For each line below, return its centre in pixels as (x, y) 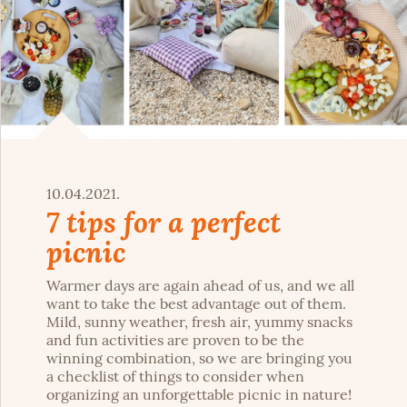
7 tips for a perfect (164, 221)
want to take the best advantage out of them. (196, 303)
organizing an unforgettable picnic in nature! (199, 394)
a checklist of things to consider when (175, 376)
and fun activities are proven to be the (175, 339)
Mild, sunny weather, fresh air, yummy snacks (199, 321)
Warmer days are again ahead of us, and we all (200, 285)
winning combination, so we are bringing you (199, 357)
